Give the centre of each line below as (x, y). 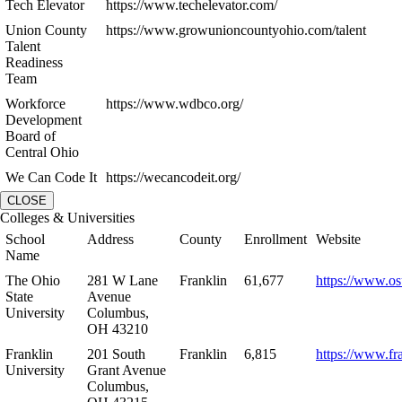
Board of (31, 135)
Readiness (34, 62)
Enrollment (275, 239)
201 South (116, 354)
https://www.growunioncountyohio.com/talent (236, 30)
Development (44, 119)
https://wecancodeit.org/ (173, 177)
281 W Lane (122, 280)
